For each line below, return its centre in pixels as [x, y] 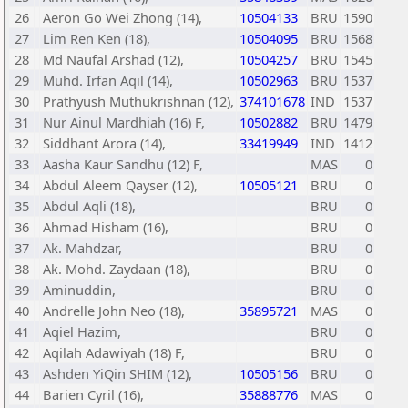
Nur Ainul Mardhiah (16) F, [124, 122]
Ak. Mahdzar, [82, 248]
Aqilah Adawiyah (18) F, [114, 352]
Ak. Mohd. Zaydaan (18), [117, 269]
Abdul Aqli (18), [89, 206]
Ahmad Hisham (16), [106, 227]
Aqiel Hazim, [82, 331]
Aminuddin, [79, 290]
